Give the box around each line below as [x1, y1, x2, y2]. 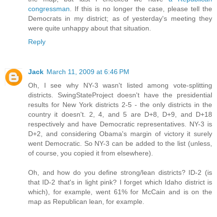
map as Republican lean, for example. [28, 197, 144, 205]
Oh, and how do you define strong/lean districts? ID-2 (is [28, 168, 212, 176]
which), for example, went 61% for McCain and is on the [28, 187, 212, 196]
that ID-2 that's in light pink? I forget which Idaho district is [28, 178, 212, 186]
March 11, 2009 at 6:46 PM [46, 67, 129, 76]
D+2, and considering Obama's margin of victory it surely [28, 129, 212, 138]
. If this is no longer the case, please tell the [70, 4, 212, 13]
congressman [28, 4, 70, 13]
